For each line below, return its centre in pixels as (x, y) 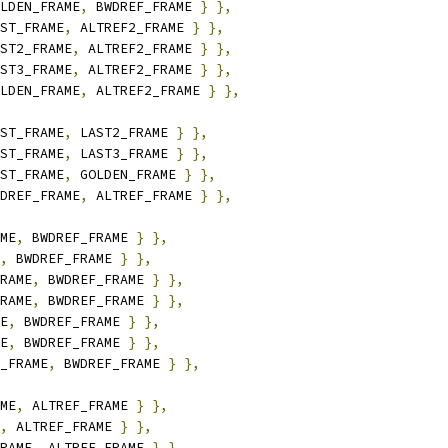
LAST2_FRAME (124, 132)
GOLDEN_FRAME (128, 174)
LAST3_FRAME (124, 153)
